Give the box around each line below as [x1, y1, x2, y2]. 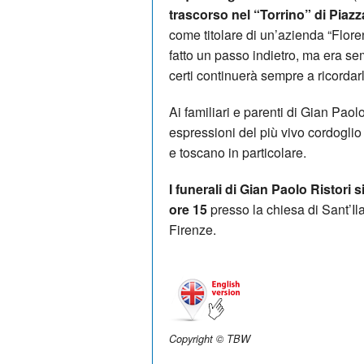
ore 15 [169, 199, 207, 219]
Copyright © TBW [169, 331, 250, 346]
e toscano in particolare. [169, 142, 306, 162]
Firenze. [169, 219, 216, 239]
